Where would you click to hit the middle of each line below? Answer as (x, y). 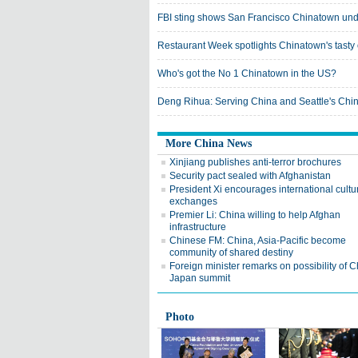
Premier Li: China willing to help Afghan (255, 215)
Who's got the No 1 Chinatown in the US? (247, 74)
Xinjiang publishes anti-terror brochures (255, 162)
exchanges (193, 201)
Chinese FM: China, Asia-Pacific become (258, 241)
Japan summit (200, 278)
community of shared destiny (231, 253)
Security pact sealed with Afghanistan (250, 176)
